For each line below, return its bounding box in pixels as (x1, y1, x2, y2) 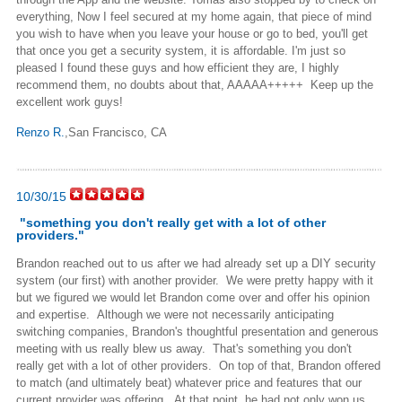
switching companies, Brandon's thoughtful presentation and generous (16, 324, 379, 338)
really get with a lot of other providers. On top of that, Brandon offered (16, 358, 380, 372)
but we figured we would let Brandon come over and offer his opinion (16, 290, 370, 304)
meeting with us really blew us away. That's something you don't (16, 341, 352, 355)
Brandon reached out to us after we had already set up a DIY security (16, 256, 376, 270)
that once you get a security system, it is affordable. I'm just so (16, 43, 345, 57)
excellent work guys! (16, 94, 123, 109)
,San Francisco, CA (65, 125, 167, 139)
